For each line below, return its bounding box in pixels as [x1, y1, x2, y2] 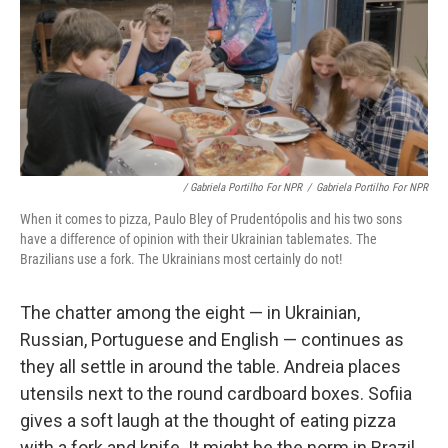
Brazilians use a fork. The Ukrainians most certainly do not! [20, 251, 342, 268]
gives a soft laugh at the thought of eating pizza [20, 410, 396, 432]
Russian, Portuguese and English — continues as [20, 329, 404, 351]
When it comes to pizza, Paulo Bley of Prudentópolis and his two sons [20, 211, 402, 228]
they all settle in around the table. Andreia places [20, 356, 401, 378]
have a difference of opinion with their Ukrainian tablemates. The [20, 231, 377, 248]
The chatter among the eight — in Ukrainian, [20, 302, 360, 324]
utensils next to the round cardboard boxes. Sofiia [20, 383, 412, 405]
